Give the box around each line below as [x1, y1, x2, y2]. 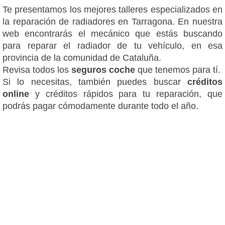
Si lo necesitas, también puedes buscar [3, 76, 187, 87]
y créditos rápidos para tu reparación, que [35, 88, 223, 99]
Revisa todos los [3, 64, 71, 75]
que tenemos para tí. [135, 64, 220, 75]
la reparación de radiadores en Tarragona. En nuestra [3, 16, 222, 27]
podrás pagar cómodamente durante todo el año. [3, 100, 198, 111]
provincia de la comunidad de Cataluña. [3, 52, 161, 63]
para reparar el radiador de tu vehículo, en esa [3, 40, 222, 51]
